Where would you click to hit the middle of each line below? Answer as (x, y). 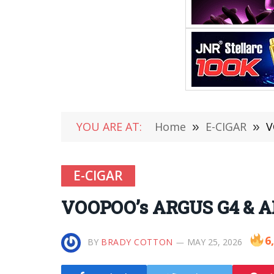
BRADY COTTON (137, 242)
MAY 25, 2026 (214, 242)
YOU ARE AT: (109, 127)
